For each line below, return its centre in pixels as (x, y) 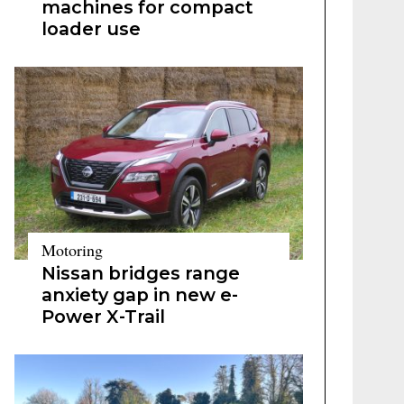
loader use (91, 29)
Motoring (72, 250)
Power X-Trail (103, 317)
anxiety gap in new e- (140, 295)
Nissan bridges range (141, 273)
